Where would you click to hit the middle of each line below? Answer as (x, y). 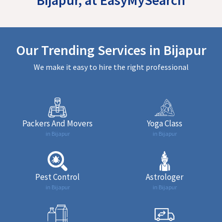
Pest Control (57, 177)
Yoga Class (165, 123)
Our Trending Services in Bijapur (111, 50)
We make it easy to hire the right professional (111, 67)
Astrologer (165, 177)
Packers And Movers (57, 123)
